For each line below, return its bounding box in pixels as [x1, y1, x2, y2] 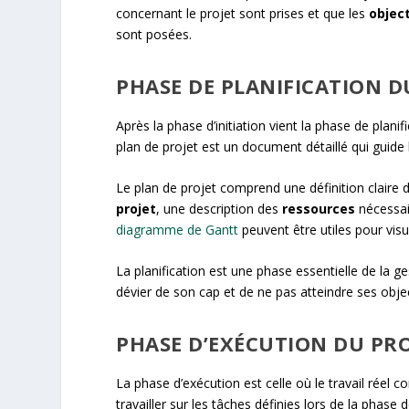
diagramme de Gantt [116, 220, 239, 238]
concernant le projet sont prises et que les [116, 5, 370, 23]
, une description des [156, 199, 283, 217]
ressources [282, 199, 356, 217]
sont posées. [116, 26, 193, 44]
